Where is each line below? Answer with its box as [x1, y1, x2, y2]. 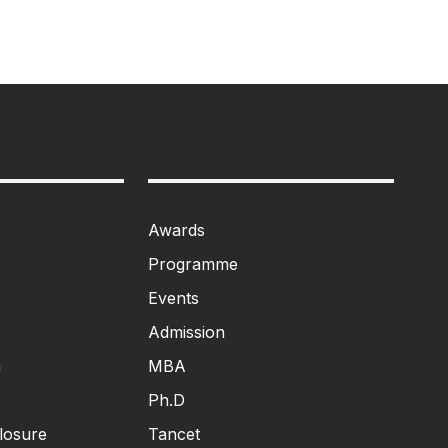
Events [148, 287, 200, 308]
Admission [148, 321, 226, 342]
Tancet [148, 423, 201, 444]
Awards [148, 219, 206, 240]
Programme [148, 253, 239, 274]
